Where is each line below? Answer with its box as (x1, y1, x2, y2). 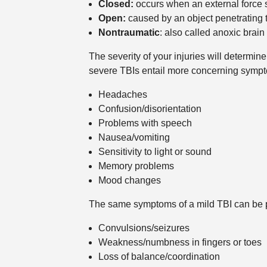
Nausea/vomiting (98, 132, 170, 143)
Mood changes (98, 175, 161, 186)
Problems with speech (98, 118, 192, 129)
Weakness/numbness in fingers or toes (98, 237, 262, 248)
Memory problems (98, 161, 174, 172)
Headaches (98, 89, 147, 100)
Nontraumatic (98, 27, 160, 38)
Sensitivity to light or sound (98, 147, 212, 157)
